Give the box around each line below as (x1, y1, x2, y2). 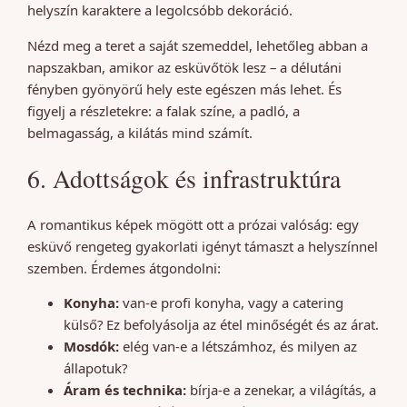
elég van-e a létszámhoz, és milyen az (119, 337, 357, 356)
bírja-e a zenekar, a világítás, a (186, 381, 376, 400)
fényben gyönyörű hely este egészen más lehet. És (27, 79, 342, 98)
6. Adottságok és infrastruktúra (27, 161, 341, 195)
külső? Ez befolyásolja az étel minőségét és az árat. (64, 315, 379, 334)
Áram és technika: (64, 381, 186, 400)
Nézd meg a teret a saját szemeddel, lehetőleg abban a (27, 35, 368, 55)
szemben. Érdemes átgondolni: (27, 258, 221, 277)
